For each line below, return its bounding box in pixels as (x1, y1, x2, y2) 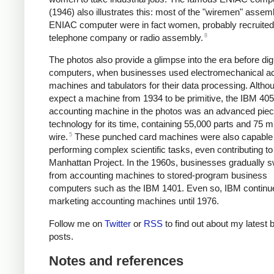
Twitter (105, 218, 131, 229)
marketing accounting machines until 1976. (49, 196, 219, 207)
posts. (49, 231, 73, 242)
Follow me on (49, 218, 105, 229)
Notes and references (49, 253, 183, 268)
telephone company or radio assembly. (49, 32, 203, 43)
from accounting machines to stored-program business (49, 170, 267, 181)
